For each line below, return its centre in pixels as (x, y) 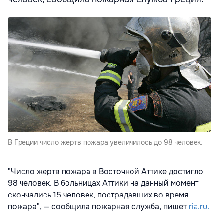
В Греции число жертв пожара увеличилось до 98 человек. (105, 142)
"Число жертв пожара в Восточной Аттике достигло (106, 172)
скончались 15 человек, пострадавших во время (98, 195)
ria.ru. (199, 207)
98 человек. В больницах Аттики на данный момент (103, 183)
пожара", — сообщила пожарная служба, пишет (98, 207)
